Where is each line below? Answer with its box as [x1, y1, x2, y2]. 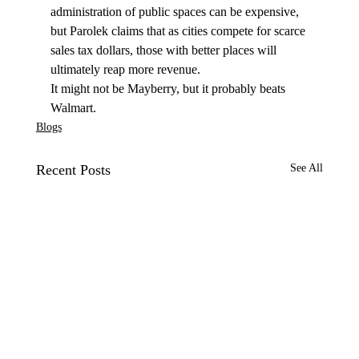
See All [290, 162, 324, 175]
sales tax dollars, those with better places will [50, 43, 280, 58]
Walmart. [50, 101, 99, 115]
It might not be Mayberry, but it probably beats [50, 82, 288, 96]
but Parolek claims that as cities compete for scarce [50, 24, 309, 38]
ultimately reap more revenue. [50, 63, 204, 77]
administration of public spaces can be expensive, [50, 5, 302, 19]
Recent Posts [35, 162, 111, 179]
